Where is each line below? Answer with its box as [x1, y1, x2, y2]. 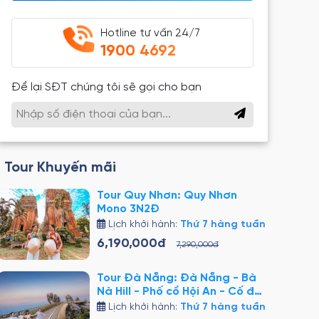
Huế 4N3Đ [97, 299, 152, 311]
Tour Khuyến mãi [4, 160, 116, 175]
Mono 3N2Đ [97, 203, 159, 215]
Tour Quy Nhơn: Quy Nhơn [97, 189, 237, 202]
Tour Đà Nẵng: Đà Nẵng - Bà [97, 272, 256, 284]
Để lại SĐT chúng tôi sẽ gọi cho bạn [11, 81, 202, 93]
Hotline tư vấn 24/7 [100, 28, 200, 39]
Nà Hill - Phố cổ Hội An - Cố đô [97, 286, 261, 298]
